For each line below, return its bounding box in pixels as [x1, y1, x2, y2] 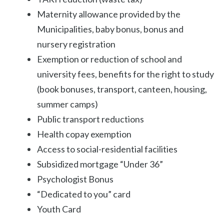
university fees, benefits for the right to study [37, 68, 214, 80]
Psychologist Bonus [37, 173, 113, 185]
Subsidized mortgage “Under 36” [37, 158, 163, 170]
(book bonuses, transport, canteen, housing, [37, 83, 207, 95]
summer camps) [37, 98, 98, 110]
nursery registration [37, 38, 115, 50]
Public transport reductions [37, 113, 144, 125]
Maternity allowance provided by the [37, 8, 180, 20]
